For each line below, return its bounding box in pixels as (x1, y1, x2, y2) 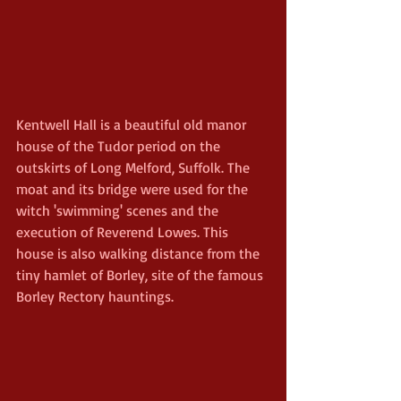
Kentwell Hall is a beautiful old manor (16, 115, 250, 133)
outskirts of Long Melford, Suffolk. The (16, 158, 253, 176)
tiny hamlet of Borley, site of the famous (16, 265, 267, 284)
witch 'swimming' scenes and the (16, 200, 222, 219)
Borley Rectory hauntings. (16, 286, 174, 305)
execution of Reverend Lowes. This (16, 222, 232, 241)
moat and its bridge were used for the (16, 179, 252, 198)
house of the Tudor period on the (16, 136, 224, 155)
